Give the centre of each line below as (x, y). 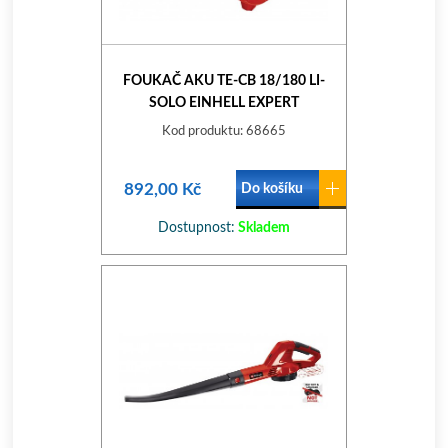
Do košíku (271, 189)
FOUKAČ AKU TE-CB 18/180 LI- (223, 81)
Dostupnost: (196, 228)
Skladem (262, 228)
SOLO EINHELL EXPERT (223, 103)
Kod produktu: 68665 (223, 131)
